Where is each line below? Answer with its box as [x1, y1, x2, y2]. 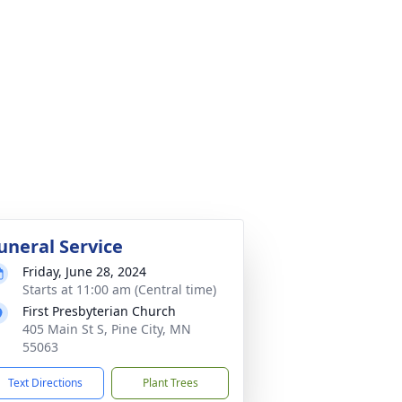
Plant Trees [142, 375, 198, 390]
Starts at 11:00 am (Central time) [22, 281, 216, 298]
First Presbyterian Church [22, 302, 176, 319]
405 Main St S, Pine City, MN [22, 320, 191, 337]
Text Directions [8, 375, 83, 390]
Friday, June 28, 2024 [22, 263, 146, 280]
